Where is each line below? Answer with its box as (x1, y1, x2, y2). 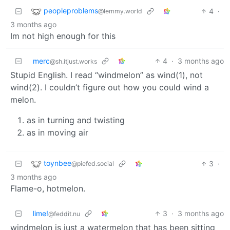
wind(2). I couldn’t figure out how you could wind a (10, 82, 209, 93)
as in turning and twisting (27, 115, 125, 126)
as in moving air (27, 127, 88, 138)
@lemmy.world (98, 7, 142, 15)
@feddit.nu (48, 210, 80, 218)
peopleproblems (44, 6, 98, 15)
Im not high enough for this (10, 31, 116, 42)
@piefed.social (71, 160, 114, 168)
